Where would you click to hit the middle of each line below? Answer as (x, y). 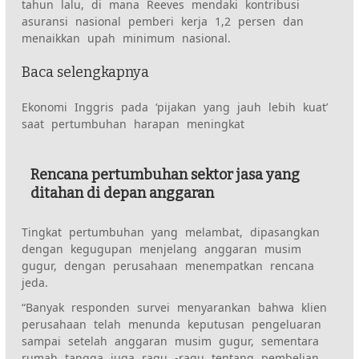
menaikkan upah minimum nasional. (127, 38)
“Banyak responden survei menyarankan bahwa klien (175, 307)
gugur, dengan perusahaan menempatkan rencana (168, 265)
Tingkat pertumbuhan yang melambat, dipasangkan (171, 232)
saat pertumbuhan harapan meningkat (133, 123)
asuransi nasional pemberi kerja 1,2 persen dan (163, 21)
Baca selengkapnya (86, 72)
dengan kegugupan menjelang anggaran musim (162, 248)
